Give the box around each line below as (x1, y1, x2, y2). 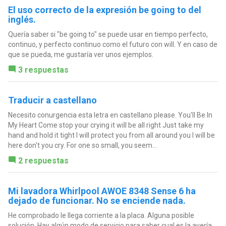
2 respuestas (18, 155, 69, 165)
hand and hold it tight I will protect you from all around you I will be (8, 131, 215, 139)
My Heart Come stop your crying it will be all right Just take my (8, 121, 204, 129)
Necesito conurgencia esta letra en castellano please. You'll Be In (8, 110, 212, 119)
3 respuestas (18, 65, 69, 75)
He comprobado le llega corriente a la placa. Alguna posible (8, 211, 194, 219)
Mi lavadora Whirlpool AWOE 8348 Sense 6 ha (8, 185, 196, 196)
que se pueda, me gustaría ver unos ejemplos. (8, 50, 153, 59)
